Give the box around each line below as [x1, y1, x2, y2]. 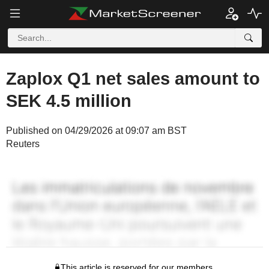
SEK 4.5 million [6, 91, 131, 110]
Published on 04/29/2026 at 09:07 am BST [6, 125, 187, 136]
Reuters [6, 139, 40, 149]
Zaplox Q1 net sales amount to [6, 69, 260, 88]
